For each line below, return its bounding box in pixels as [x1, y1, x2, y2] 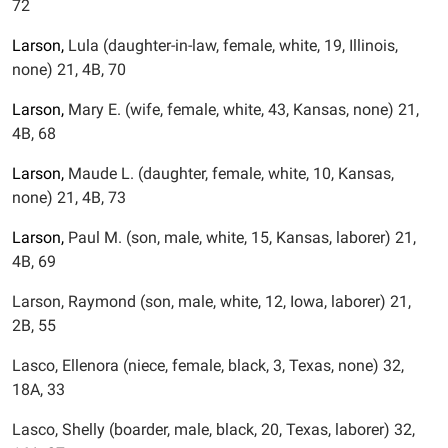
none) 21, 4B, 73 [12, 188, 126, 207]
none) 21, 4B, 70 [12, 60, 126, 79]
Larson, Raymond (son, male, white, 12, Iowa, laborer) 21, [12, 292, 411, 311]
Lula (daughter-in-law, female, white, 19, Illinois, [64, 36, 398, 55]
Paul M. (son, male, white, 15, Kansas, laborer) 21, [64, 228, 416, 247]
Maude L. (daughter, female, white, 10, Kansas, [64, 164, 394, 183]
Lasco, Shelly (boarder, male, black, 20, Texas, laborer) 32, [12, 420, 415, 439]
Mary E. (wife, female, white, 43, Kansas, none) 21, [64, 100, 419, 119]
